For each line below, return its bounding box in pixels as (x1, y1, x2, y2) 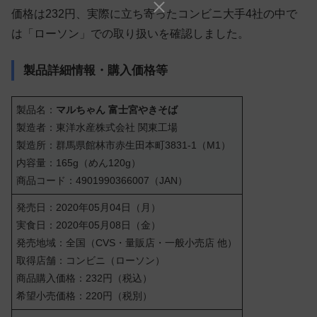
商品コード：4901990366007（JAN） (16, 174, 188, 186)
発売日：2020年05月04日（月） (16, 201, 161, 213)
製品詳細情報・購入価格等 (23, 63, 168, 77)
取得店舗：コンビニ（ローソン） (16, 254, 166, 266)
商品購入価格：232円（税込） (16, 272, 153, 284)
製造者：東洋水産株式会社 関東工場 (16, 121, 178, 133)
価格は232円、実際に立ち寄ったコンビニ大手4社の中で (11, 8, 297, 21)
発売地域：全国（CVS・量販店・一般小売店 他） (16, 236, 238, 248)
